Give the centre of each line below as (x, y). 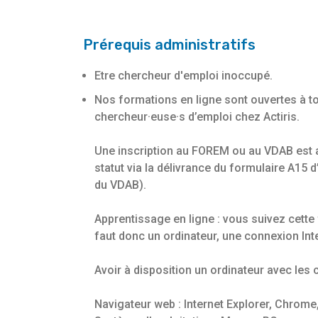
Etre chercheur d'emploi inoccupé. (183, 76)
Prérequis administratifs (169, 45)
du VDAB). (120, 185)
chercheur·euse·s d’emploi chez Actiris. (197, 117)
